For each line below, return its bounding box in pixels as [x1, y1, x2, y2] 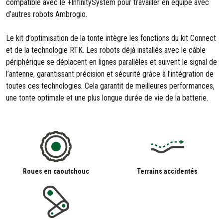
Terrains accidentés [137, 167, 198, 175]
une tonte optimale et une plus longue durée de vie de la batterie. [6, 93, 208, 103]
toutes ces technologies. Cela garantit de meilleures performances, [6, 81, 215, 91]
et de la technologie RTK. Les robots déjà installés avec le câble [6, 45, 206, 55]
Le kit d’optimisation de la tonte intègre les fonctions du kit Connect [6, 33, 216, 43]
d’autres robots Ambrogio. [6, 9, 87, 19]
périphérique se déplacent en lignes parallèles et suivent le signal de [6, 57, 217, 67]
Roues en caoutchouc [22, 167, 89, 175]
